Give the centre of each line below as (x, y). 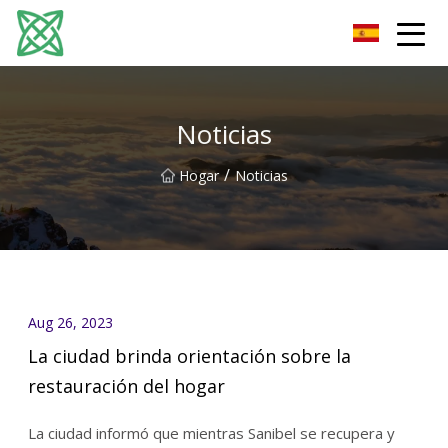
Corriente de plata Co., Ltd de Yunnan (181, 32)
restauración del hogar (126, 386)
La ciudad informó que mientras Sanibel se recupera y (211, 433)
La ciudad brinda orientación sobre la (189, 356)
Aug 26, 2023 (70, 322)
